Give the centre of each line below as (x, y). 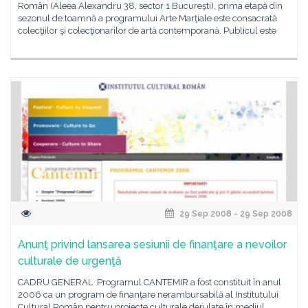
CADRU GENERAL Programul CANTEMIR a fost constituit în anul (150, 282)
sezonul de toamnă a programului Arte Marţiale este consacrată (147, 18)
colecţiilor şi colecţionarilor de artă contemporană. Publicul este (147, 31)
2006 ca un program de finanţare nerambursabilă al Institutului (148, 295)
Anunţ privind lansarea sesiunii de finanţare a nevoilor (152, 244)
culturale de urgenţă (70, 261)
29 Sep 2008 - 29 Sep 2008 (235, 214)
